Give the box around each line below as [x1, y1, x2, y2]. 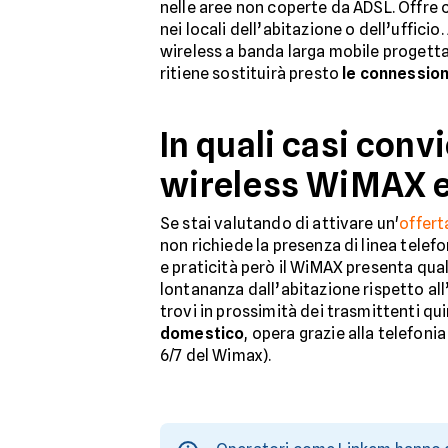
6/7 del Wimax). [160, 345, 272, 365]
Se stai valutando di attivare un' [160, 213, 400, 233]
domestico [160, 323, 245, 343]
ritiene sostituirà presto [160, 63, 343, 83]
